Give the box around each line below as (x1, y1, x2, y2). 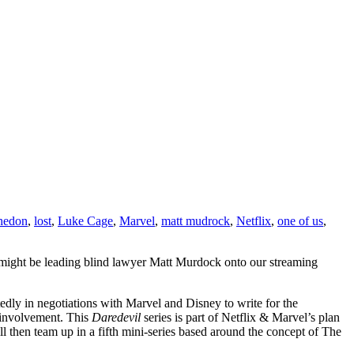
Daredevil (88, 310, 144, 324)
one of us (277, 213, 323, 228)
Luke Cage (58, 213, 113, 228)
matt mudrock (161, 213, 230, 228)
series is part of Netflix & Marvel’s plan (144, 310, 340, 324)
